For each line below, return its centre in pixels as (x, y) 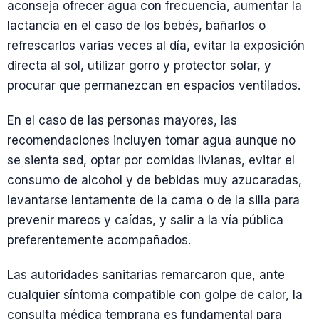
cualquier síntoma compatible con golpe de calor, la (155, 295)
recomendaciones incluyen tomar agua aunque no (151, 140)
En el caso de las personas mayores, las (122, 120)
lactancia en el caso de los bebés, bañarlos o (136, 25)
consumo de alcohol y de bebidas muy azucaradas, (155, 180)
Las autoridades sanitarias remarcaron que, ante (146, 275)
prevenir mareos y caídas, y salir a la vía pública (145, 220)
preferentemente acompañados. (99, 240)
